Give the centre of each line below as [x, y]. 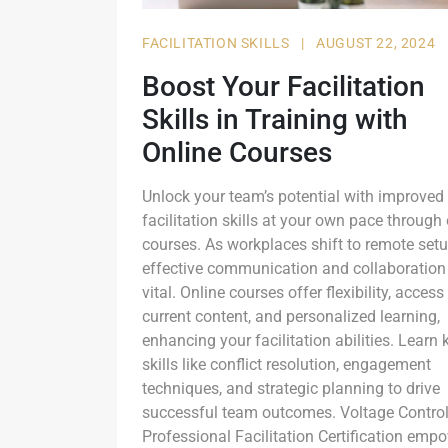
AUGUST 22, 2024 [376, 43]
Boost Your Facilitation [283, 87]
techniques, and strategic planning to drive [291, 389]
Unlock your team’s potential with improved [293, 197]
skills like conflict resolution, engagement [286, 365]
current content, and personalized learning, [291, 317]
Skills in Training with [275, 120]
